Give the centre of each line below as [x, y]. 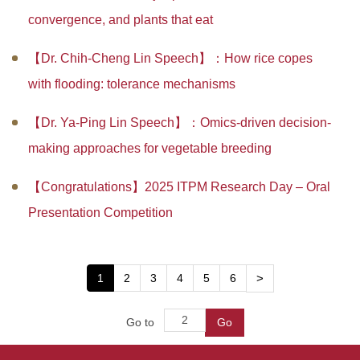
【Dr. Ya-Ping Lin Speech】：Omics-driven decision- [180, 123]
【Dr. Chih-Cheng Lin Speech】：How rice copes [170, 59]
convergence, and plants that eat [121, 20]
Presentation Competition [100, 213]
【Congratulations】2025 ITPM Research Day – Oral [179, 187]
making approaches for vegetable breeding [150, 149]
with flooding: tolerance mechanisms [132, 84]
